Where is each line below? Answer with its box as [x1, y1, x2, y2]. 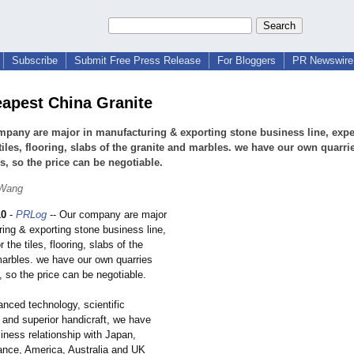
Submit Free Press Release [74, 55, 201, 66]
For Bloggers [217, 55, 276, 66]
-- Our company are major [47, 209, 167, 221]
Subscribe [12, 55, 58, 66]
